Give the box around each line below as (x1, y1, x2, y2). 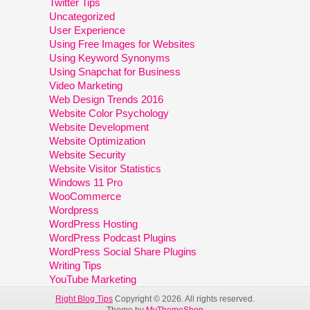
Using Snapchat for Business (49, 65, 181, 77)
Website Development (49, 120, 149, 133)
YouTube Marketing (49, 273, 137, 285)
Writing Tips (49, 259, 102, 271)
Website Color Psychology (49, 107, 170, 119)
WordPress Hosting (49, 217, 138, 230)
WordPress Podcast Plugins (49, 231, 177, 244)
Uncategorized (49, 10, 116, 22)
